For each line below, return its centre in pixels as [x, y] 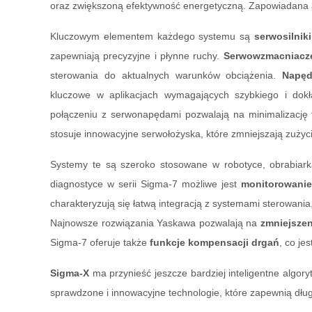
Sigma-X [70, 273]
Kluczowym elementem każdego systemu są [152, 37]
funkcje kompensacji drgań [214, 243]
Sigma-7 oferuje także [100, 243]
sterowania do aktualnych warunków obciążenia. [166, 76]
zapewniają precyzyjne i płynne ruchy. [137, 56]
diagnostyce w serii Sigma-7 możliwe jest [146, 184]
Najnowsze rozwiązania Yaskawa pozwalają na [155, 223]
